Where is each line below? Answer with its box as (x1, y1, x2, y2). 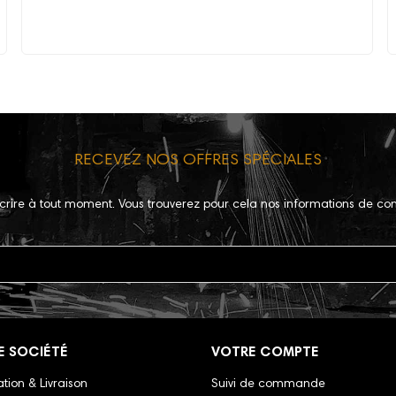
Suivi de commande (211, 378, 325, 392)
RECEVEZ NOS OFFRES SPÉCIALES (74, 153, 322, 170)
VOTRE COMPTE (211, 346, 319, 361)
